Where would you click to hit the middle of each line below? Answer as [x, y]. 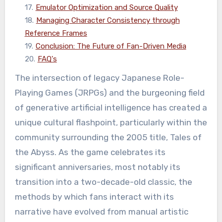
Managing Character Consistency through [108, 21]
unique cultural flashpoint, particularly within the [111, 123]
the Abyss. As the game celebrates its [90, 152]
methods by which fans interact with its [94, 197]
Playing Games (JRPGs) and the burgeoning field [110, 93]
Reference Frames [56, 33]
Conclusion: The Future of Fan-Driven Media [111, 46]
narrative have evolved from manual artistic [101, 212]
